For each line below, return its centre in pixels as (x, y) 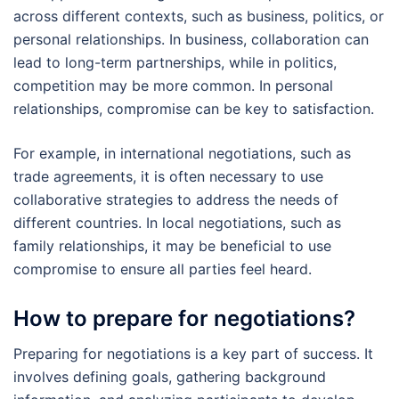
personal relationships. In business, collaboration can (191, 40)
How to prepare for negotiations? (184, 318)
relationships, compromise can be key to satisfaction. (194, 109)
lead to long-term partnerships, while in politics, (175, 63)
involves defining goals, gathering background (170, 376)
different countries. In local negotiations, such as (177, 223)
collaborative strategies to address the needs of (176, 200)
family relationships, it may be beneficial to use (172, 246)
